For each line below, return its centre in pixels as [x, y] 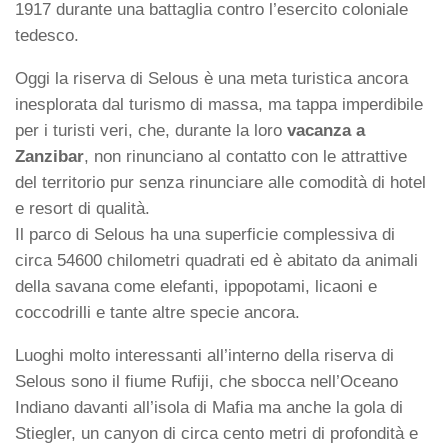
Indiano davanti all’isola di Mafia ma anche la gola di [209, 407]
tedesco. [47, 36]
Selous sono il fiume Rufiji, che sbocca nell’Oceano [206, 381]
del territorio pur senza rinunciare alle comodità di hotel [220, 183]
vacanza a [326, 131]
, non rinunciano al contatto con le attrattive [245, 157]
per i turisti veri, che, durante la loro [151, 131]
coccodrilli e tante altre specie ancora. [157, 313]
